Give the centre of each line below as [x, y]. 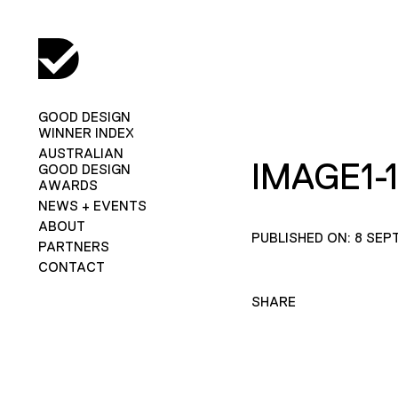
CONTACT [71, 267]
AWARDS [68, 185]
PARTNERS [73, 246]
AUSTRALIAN [80, 153]
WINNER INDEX [86, 132]
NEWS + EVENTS [92, 205]
